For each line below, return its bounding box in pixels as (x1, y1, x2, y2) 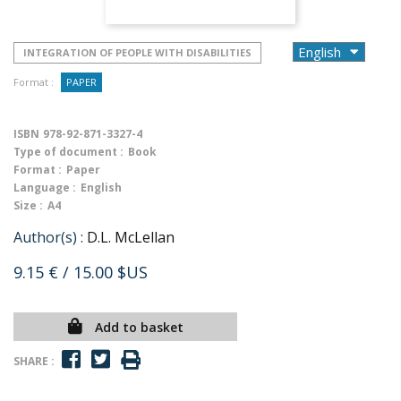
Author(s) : (13, 227, 83, 247)
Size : (13, 198, 43, 213)
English (81, 180, 122, 195)
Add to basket (94, 319, 183, 336)
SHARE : (13, 353, 55, 369)
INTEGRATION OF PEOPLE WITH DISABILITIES (23, 46, 252, 59)
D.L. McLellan (87, 227, 175, 247)
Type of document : (13, 144, 124, 159)
